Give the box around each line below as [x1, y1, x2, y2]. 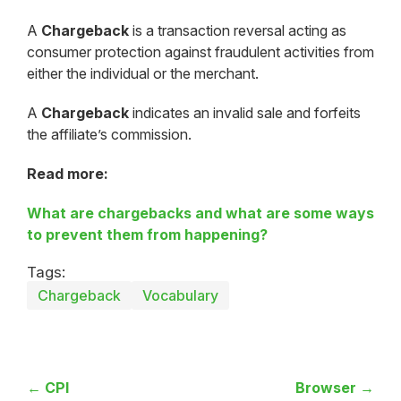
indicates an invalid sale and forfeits [129, 103, 361, 122]
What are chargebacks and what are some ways [27, 203, 374, 222]
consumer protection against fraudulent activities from [27, 42, 374, 61]
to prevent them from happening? [27, 225, 268, 243]
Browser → [295, 378, 374, 397]
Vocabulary [142, 286, 218, 304]
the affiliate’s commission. [27, 124, 192, 143]
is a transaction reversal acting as [129, 21, 346, 39]
